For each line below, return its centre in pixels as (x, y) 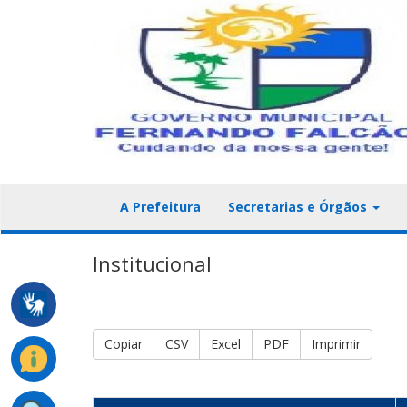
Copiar (124, 344)
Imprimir (336, 344)
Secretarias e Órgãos (299, 207)
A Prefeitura (160, 207)
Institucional (152, 263)
